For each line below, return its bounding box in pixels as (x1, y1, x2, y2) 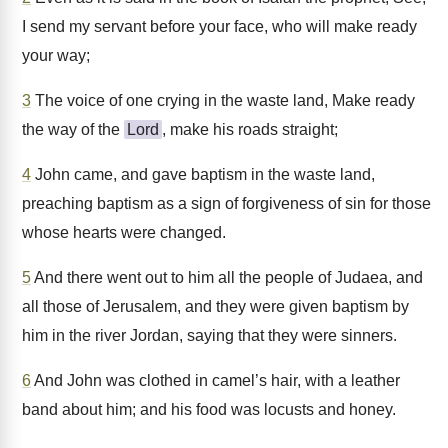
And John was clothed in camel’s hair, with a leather (31, 372, 400, 389)
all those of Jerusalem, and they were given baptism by (22, 298, 409, 315)
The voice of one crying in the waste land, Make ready (31, 92, 415, 109)
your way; (22, 47, 90, 64)
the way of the (22, 121, 124, 138)
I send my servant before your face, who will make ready (22, 18, 417, 35)
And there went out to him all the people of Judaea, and (31, 269, 423, 286)
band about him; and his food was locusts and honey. (22, 401, 396, 418)
